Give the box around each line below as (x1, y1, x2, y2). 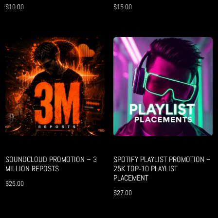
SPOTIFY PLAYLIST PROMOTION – (113, 154, 211, 165)
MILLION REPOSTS (5, 163, 59, 174)
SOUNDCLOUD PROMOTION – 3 (5, 154, 97, 165)
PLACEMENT (113, 173, 148, 183)
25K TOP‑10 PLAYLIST (113, 163, 178, 174)
